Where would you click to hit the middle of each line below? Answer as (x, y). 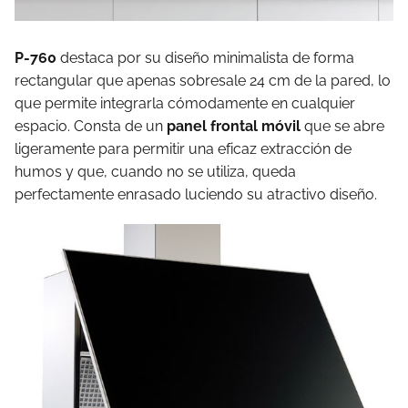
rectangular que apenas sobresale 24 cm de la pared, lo (203, 81)
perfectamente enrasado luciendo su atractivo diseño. (196, 195)
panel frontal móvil (234, 127)
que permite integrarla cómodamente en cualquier (185, 104)
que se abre (342, 127)
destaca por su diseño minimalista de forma (205, 58)
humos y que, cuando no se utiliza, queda (155, 172)
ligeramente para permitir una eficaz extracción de (183, 149)
